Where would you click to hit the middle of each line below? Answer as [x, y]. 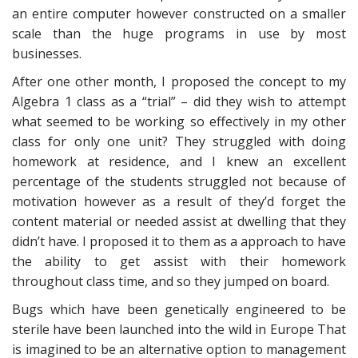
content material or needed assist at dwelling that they [179, 221]
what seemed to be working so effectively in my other [179, 121]
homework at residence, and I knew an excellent [179, 161]
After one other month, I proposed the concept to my [179, 82]
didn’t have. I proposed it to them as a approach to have [179, 241]
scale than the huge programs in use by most [179, 34]
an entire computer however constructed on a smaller [179, 14]
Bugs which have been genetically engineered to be [179, 309]
